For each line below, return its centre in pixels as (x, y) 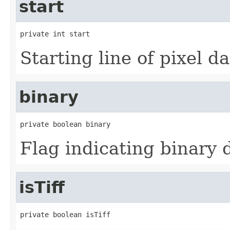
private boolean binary (65, 124)
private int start (55, 34)
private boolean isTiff (65, 214)
